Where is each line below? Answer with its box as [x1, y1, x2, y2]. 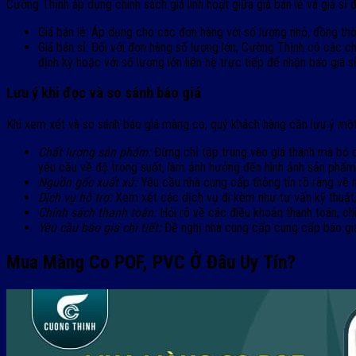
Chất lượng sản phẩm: [38, 145, 151, 161]
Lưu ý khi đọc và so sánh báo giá [6, 84, 201, 103]
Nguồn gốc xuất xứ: [38, 175, 137, 191]
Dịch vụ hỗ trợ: [38, 190, 112, 206]
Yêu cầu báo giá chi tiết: [38, 220, 161, 236]
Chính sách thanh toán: [38, 205, 157, 221]
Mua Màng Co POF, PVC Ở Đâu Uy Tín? [6, 251, 296, 273]
